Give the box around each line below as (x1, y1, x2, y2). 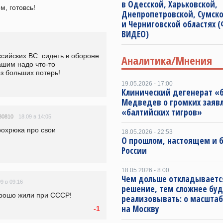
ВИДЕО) (121, 28, 149, 40)
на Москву (121, 203, 159, 215)
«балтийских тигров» (121, 107, 202, 118)
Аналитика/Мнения (121, 53, 212, 68)
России (121, 145, 147, 156)
